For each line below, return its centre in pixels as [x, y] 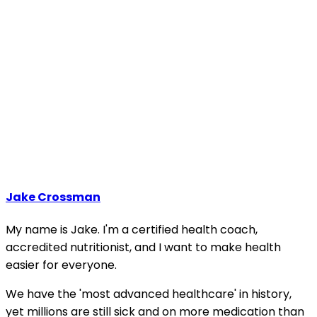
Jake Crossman [53, 197]
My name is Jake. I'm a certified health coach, [132, 230]
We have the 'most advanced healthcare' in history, [149, 294]
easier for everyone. [61, 265]
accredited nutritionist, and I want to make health [143, 248]
